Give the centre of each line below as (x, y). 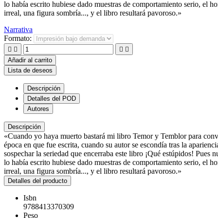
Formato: (19, 38)
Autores (38, 109)
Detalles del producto (37, 181)
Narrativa (18, 29)
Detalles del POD (52, 98)
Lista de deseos (30, 70)
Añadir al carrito (30, 60)
